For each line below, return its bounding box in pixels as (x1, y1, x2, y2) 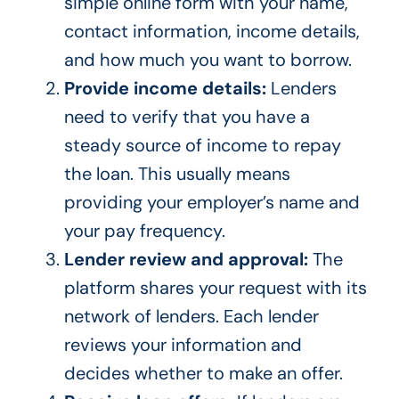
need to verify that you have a (63, 105, 310, 129)
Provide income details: (63, 77, 266, 101)
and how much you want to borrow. (63, 48, 352, 72)
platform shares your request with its (63, 276, 367, 300)
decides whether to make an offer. (63, 362, 343, 386)
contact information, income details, (63, 20, 360, 44)
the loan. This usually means (63, 162, 290, 186)
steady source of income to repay (63, 134, 341, 158)
